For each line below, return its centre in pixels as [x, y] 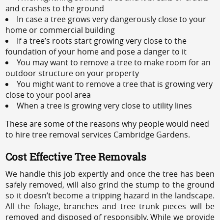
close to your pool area [48, 95]
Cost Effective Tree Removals [76, 156]
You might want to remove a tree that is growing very [115, 84]
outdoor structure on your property [72, 73]
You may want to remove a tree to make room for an [114, 62]
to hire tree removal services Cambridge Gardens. [98, 134]
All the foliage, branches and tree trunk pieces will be [110, 206]
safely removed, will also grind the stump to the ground [110, 184]
